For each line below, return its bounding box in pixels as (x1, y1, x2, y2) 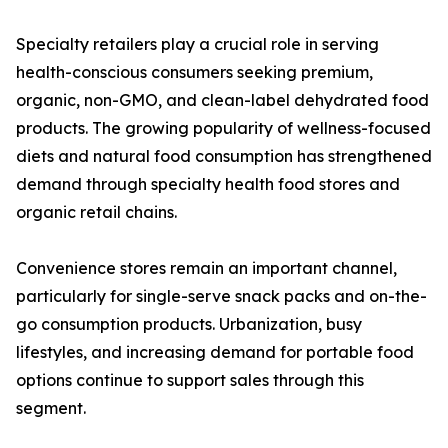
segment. (16, 398, 86, 419)
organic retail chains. (16, 202, 177, 223)
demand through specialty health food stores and (16, 174, 400, 195)
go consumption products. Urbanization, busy (16, 314, 362, 335)
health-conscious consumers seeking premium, (16, 62, 373, 83)
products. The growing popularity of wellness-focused (16, 118, 431, 139)
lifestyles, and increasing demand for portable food (16, 342, 414, 363)
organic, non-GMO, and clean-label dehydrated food (16, 90, 429, 111)
